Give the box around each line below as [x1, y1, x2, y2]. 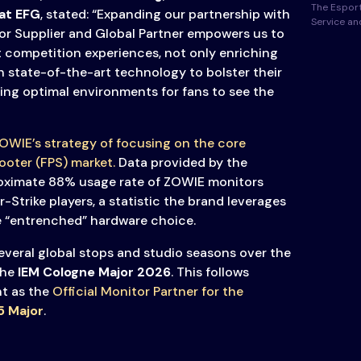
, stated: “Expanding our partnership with [39, 6, 290, 23]
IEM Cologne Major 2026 [17, 263, 171, 281]
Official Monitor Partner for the [52, 283, 243, 301]
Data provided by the [114, 154, 247, 172]
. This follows [170, 263, 249, 281]
